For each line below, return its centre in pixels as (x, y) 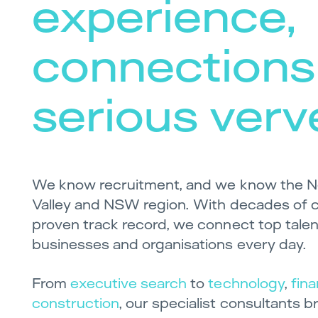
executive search (129, 283)
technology (246, 283)
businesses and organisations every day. (169, 244)
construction (76, 303)
